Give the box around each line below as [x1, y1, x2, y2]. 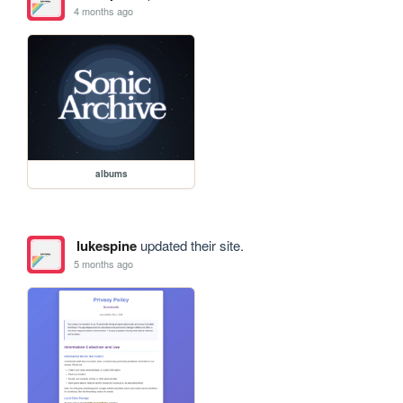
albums [94, 166, 128, 180]
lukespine [76, 235, 137, 255]
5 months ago [74, 256, 134, 272]
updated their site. [136, 235, 244, 255]
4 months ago [74, 4, 134, 19]
